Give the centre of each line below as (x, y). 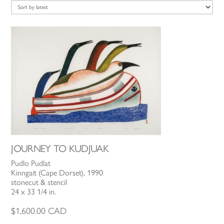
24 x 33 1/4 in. (34, 191)
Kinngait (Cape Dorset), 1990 (57, 172)
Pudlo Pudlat (31, 163)
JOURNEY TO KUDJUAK (60, 148)
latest (65, 8)
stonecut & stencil (39, 182)
